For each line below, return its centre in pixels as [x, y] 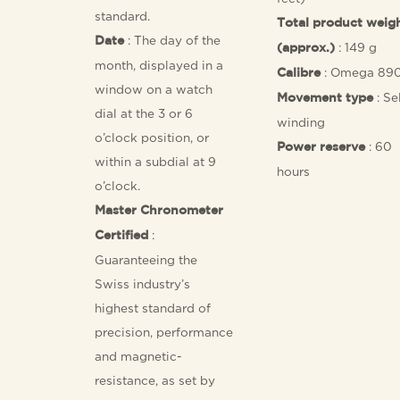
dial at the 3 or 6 [144, 113]
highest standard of [153, 308]
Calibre [298, 73]
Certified [122, 235]
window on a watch [154, 89]
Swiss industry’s [143, 283]
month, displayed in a [159, 65]
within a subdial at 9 [156, 161]
